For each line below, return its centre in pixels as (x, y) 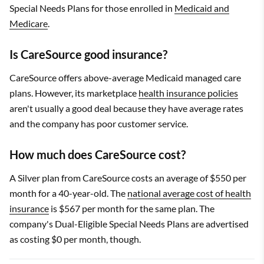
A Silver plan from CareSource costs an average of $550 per (128, 177)
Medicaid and (202, 8)
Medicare (29, 23)
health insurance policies (188, 93)
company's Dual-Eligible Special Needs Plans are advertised (129, 223)
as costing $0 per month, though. (75, 239)
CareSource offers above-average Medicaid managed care (125, 77)
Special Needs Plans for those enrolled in (92, 8)
